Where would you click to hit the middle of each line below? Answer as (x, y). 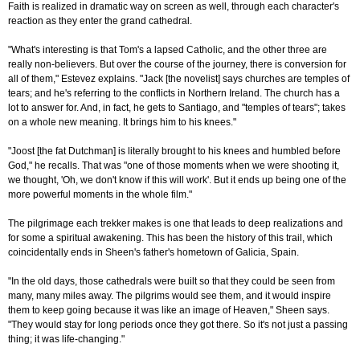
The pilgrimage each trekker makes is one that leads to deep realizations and (176, 224)
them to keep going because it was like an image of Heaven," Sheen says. (169, 311)
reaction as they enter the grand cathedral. (100, 21)
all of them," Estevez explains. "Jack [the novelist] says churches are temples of (179, 79)
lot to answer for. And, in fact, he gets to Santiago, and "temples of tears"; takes (177, 108)
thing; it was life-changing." (66, 340)
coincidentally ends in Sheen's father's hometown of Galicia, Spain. (153, 253)
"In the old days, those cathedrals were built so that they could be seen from (172, 282)
